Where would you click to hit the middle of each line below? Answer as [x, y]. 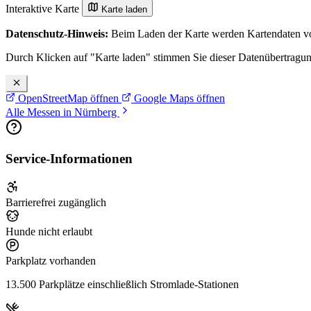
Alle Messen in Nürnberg [62, 112]
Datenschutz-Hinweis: [57, 34]
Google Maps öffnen [178, 99]
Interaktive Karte [44, 9]
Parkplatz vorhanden [51, 260]
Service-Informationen [69, 159]
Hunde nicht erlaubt [49, 231]
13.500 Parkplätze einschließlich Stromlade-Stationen [122, 284]
